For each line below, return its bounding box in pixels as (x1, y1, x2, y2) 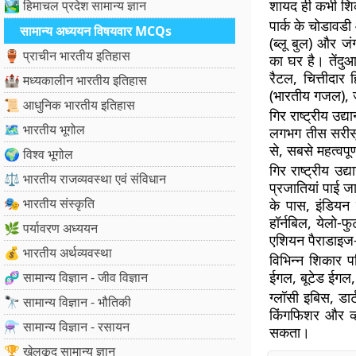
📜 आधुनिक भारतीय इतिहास (4, 96, 135, 114)
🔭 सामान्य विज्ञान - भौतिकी (4, 293, 131, 311)
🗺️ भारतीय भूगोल (4, 121, 85, 138)
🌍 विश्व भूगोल (4, 145, 73, 163)
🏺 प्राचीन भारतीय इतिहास (4, 47, 130, 64)
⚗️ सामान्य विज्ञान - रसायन (4, 318, 130, 335)
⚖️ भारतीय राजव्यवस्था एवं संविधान (4, 170, 166, 188)
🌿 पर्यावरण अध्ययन (4, 219, 98, 237)
